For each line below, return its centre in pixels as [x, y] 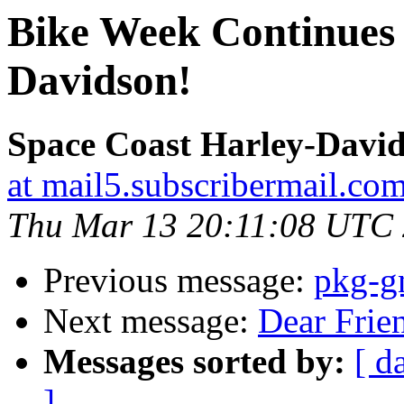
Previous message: [179, 280]
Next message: [151, 321]
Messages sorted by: [194, 362]
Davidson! [100, 80]
